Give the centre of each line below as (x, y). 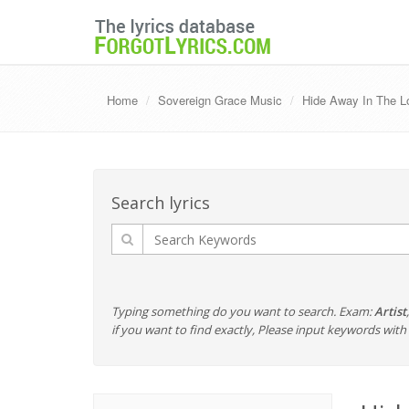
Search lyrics (161, 203)
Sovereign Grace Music (220, 100)
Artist (390, 311)
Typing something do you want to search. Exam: (243, 311)
